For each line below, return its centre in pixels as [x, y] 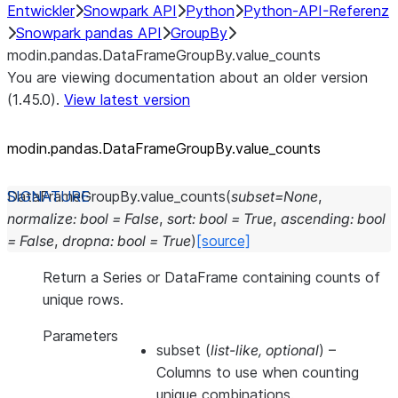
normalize [40, 219]
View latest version [127, 99]
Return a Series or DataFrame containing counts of [211, 277]
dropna [86, 241]
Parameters [80, 336]
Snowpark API [130, 11]
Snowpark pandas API [89, 33]
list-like [235, 350]
